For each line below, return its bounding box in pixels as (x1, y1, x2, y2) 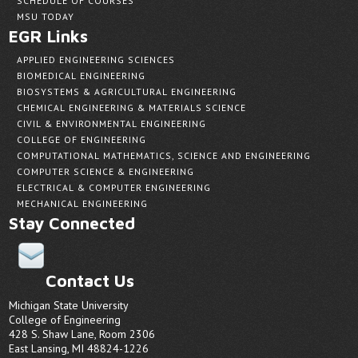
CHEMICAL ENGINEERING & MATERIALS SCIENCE (17, 101, 247, 113)
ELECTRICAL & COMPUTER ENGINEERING (17, 181, 212, 193)
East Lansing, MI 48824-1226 (9, 340, 149, 356)
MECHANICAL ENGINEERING (17, 197, 149, 209)
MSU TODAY (17, 10, 75, 22)
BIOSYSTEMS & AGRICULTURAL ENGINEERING (17, 86, 237, 97)
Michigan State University (9, 297, 129, 312)
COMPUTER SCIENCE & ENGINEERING (17, 165, 195, 177)
